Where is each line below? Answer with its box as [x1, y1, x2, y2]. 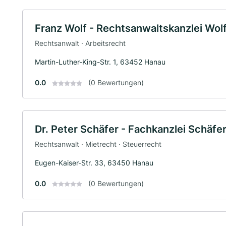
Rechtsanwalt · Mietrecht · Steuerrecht [35, 139, 161, 148]
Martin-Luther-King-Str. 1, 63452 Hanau [35, 57, 165, 66]
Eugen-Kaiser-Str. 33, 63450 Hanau [35, 158, 153, 167]
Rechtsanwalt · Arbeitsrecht [35, 38, 126, 47]
